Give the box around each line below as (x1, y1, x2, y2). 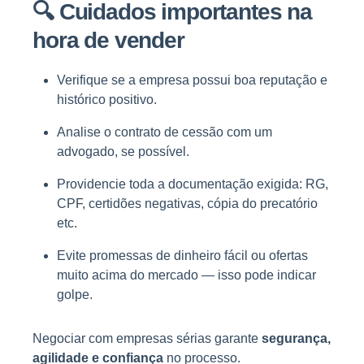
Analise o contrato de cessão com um (57, 125, 272, 140)
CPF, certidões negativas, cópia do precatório (57, 197, 318, 211)
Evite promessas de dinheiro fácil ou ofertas (57, 249, 308, 263)
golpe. (57, 288, 93, 302)
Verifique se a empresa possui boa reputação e (57, 73, 327, 88)
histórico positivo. (57, 93, 157, 107)
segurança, (262, 331, 331, 346)
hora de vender (32, 28, 184, 54)
